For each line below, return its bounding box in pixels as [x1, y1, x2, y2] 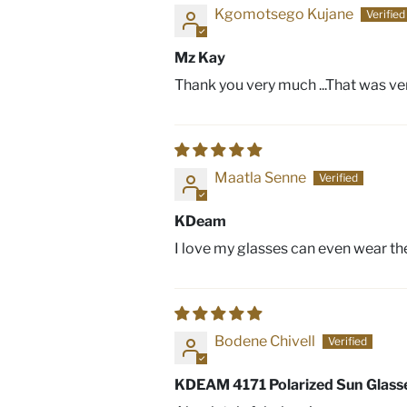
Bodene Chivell [214, 333, 316, 350]
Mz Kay [174, 49, 226, 66]
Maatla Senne [214, 169, 307, 186]
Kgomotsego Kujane [214, 5, 354, 23]
